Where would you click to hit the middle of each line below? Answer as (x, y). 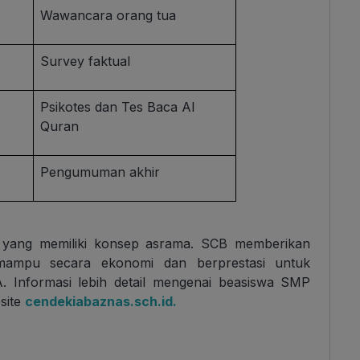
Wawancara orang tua (108, 16)
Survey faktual (86, 61)
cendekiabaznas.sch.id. (101, 302)
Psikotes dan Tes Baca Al (118, 107)
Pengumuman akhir (100, 172)
